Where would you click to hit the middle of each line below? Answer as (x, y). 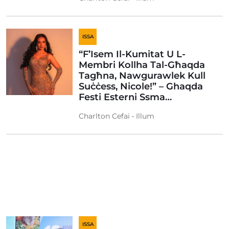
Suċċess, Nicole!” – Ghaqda (141, 86)
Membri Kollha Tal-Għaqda (142, 65)
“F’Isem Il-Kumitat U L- (132, 54)
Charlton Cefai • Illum (117, 116)
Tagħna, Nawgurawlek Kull (142, 76)
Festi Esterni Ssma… (125, 97)
